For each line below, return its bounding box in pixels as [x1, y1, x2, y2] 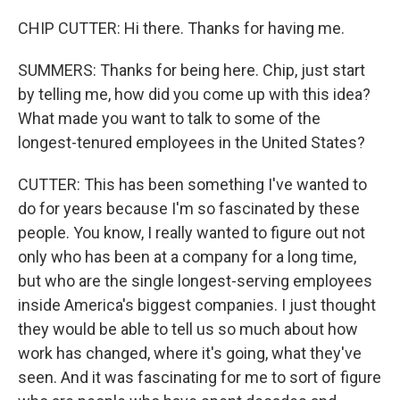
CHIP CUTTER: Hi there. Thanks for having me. [18, 19, 345, 37]
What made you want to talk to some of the [18, 109, 321, 128]
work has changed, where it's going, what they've [18, 344, 362, 362]
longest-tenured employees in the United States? [18, 133, 365, 152]
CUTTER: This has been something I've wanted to [18, 175, 367, 194]
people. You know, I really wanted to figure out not [18, 223, 365, 242]
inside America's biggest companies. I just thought [18, 296, 376, 314]
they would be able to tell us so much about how [18, 320, 358, 338]
